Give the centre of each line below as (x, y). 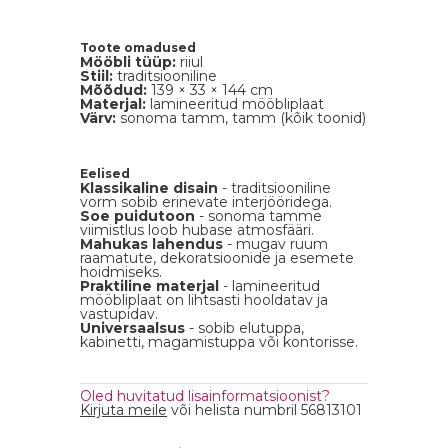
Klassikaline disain (149, 188)
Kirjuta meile (123, 410)
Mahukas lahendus (151, 244)
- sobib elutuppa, (244, 328)
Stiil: (96, 76)
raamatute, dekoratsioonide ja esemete (217, 258)
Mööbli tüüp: (128, 62)
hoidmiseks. (121, 272)
